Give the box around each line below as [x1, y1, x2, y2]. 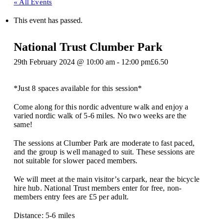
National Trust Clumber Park [14, 41, 162, 53]
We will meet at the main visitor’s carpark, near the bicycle [14, 175, 200, 183]
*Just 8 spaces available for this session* [14, 84, 142, 92]
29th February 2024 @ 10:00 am [14, 58, 115, 66]
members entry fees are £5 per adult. [14, 193, 129, 201]
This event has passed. [14, 16, 83, 24]
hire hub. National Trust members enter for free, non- [14, 184, 182, 192]
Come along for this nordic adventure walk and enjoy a [14, 103, 189, 111]
